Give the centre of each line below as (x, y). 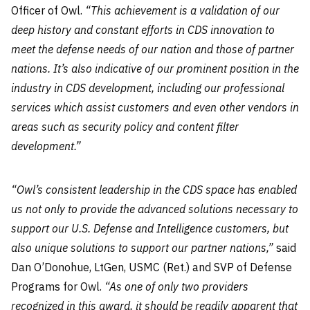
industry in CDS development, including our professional (148, 88)
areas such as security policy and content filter (125, 127)
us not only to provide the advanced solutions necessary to (155, 209)
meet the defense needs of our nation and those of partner (153, 49)
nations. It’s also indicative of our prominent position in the (155, 69)
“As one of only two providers (176, 286)
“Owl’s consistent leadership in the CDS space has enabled (154, 190)
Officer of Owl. (48, 10)
